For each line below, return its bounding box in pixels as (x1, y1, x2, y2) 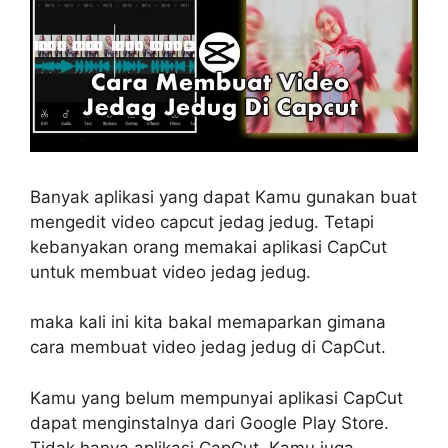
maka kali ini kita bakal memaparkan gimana (30, 312, 386, 333)
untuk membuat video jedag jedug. (30, 261, 311, 282)
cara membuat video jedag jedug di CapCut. (30, 337, 386, 358)
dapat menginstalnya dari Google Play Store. (30, 412, 389, 433)
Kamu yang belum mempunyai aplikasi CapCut (30, 387, 403, 408)
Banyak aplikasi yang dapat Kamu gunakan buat (30, 186, 417, 207)
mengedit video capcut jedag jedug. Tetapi (30, 211, 374, 232)
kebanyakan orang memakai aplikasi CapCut (30, 236, 387, 257)
